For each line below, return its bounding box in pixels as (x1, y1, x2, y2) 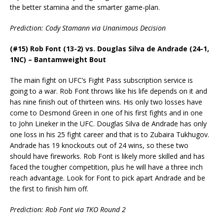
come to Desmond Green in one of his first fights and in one (10, 108, 203, 117)
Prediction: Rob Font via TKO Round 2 (10, 204, 126, 214)
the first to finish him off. (10, 184, 88, 193)
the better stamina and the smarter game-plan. (10, 2, 160, 12)
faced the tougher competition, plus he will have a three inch (10, 162, 203, 172)
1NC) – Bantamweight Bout (10, 54, 106, 64)
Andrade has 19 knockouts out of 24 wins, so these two (10, 140, 188, 150)
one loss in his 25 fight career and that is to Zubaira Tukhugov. (10, 129, 209, 139)
